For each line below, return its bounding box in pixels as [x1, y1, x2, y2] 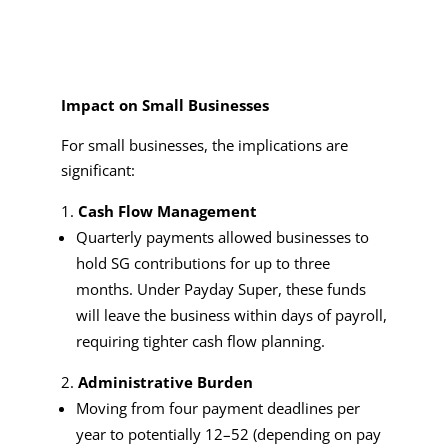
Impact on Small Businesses [60, 94, 269, 115]
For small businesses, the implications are [60, 134, 348, 155]
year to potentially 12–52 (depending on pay [75, 423, 381, 444]
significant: [60, 159, 135, 180]
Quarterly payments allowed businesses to [75, 226, 369, 247]
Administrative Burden [77, 371, 253, 392]
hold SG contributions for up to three [75, 252, 330, 273]
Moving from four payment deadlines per [75, 397, 360, 418]
